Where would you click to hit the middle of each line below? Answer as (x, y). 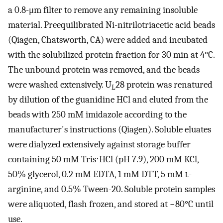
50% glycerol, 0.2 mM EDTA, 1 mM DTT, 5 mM (97, 174)
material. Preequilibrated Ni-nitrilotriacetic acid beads (111, 25)
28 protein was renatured (164, 85)
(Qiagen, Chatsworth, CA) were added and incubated (108, 40)
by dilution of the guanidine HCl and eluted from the (108, 100)
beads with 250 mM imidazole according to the (97, 115)
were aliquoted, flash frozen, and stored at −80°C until (111, 204)
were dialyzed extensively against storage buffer (99, 145)
